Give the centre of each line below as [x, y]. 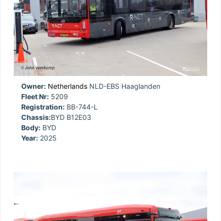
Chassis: [36, 117]
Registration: [43, 107]
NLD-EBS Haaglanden [124, 86]
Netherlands [68, 86]
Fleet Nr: [35, 96]
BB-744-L [81, 107]
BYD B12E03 [71, 117]
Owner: [34, 86]
